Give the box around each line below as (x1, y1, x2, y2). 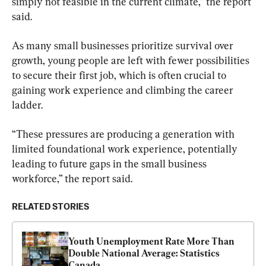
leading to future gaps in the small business (12, 157, 209, 170)
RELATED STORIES (12, 202, 89, 212)
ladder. (12, 99, 43, 112)
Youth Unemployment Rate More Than (68, 236, 235, 248)
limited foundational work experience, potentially (12, 142, 240, 156)
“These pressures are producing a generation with (12, 128, 237, 141)
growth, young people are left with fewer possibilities (12, 54, 252, 67)
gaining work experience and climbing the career (12, 84, 236, 97)
